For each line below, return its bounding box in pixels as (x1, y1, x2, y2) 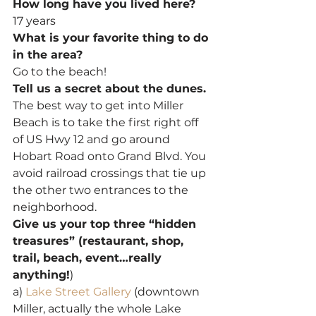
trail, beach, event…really (13, 250, 165, 265)
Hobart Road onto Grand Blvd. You (13, 149, 209, 163)
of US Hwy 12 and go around (13, 132, 173, 146)
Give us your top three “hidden (13, 217, 200, 231)
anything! (13, 267, 70, 281)
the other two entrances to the (13, 183, 191, 197)
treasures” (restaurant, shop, (13, 233, 187, 248)
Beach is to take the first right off (13, 115, 201, 129)
